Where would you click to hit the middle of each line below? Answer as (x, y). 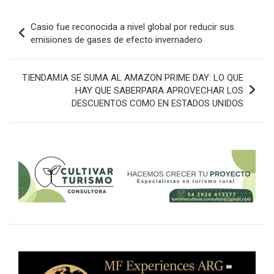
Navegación (49, 17)
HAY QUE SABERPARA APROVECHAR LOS (159, 90)
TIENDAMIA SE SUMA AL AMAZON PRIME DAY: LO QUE (133, 77)
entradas (40, 56)
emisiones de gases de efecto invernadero (117, 39)
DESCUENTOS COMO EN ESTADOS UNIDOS (157, 103)
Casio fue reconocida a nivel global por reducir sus (132, 27)
